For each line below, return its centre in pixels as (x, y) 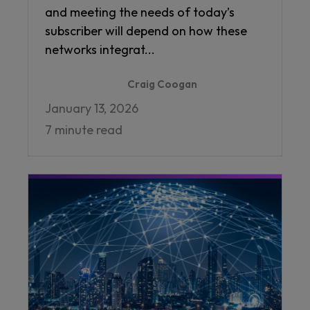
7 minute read (84, 130)
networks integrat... (100, 50)
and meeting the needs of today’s (140, 12)
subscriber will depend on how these (146, 31)
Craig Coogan (162, 84)
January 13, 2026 (92, 109)
